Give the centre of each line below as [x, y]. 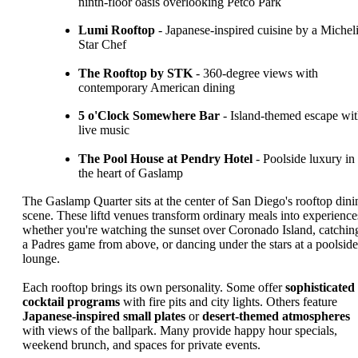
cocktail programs [71, 301]
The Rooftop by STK [135, 73]
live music [104, 130]
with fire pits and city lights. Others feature [229, 301]
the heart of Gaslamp [131, 173]
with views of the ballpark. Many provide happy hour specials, [180, 330]
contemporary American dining [157, 87]
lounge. [41, 259]
